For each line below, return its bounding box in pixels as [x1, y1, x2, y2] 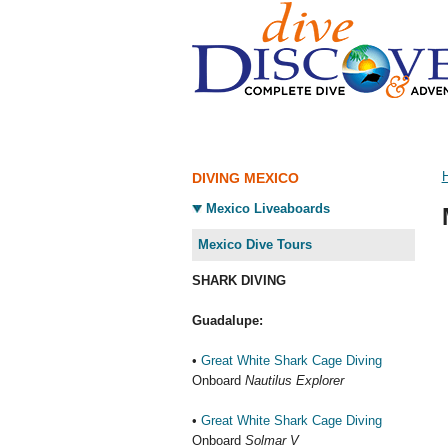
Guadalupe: [192, 313, 263, 328]
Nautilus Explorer [245, 373, 344, 388]
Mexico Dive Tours [198, 237, 312, 252]
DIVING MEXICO [192, 170, 299, 186]
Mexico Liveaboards [206, 201, 330, 216]
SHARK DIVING [192, 273, 286, 288]
